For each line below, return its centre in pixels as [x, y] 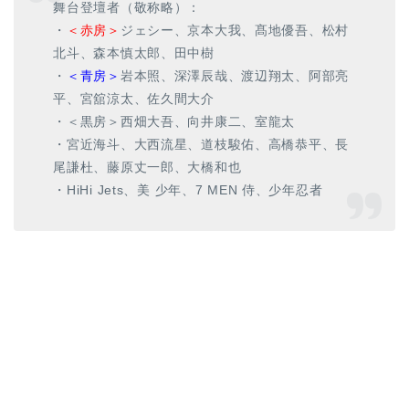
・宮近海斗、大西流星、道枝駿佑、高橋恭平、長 [201, 145]
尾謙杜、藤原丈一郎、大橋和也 [147, 168]
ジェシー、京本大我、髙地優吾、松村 [235, 31]
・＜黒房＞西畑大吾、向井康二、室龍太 [174, 122]
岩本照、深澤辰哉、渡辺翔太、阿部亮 [235, 76]
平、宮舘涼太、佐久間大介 [134, 99]
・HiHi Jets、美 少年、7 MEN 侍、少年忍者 [188, 190]
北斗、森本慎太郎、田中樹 [134, 53]
